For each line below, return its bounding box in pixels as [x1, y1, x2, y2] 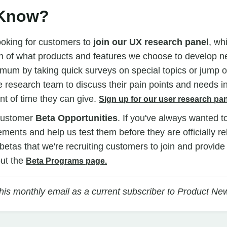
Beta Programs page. [26, 156, 107, 165]
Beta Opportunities [35, 112, 118, 123]
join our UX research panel [93, 37, 209, 48]
